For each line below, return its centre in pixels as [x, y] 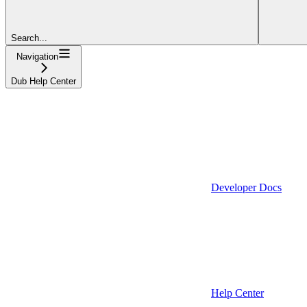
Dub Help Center [44, 81]
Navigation [37, 56]
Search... [29, 38]
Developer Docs [246, 187]
